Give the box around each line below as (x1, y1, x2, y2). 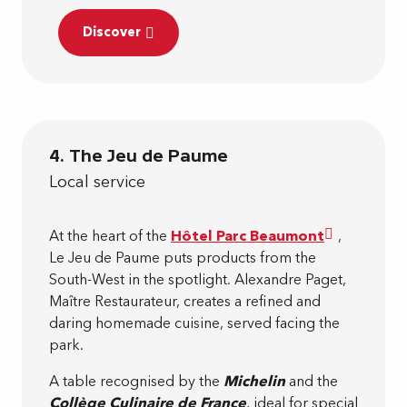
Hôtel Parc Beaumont (171, 225, 324, 246)
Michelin (223, 371, 285, 392)
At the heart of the (49, 225, 171, 246)
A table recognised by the (49, 371, 223, 392)
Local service (49, 170, 145, 194)
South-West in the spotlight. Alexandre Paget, (49, 269, 346, 290)
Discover (83, 23, 141, 41)
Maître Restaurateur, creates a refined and (49, 291, 321, 312)
